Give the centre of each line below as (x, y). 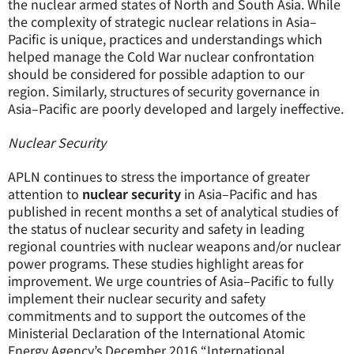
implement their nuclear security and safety (137, 298)
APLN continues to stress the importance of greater (159, 176)
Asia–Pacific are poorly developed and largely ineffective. (176, 108)
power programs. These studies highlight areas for (156, 263)
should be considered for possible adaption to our (156, 73)
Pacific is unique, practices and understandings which (165, 39)
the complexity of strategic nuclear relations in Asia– (162, 21)
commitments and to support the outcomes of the (157, 315)
